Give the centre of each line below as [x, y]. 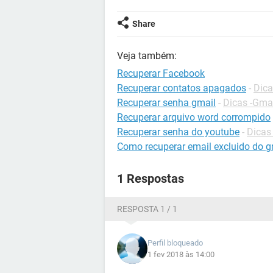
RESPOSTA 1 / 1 [147, 209]
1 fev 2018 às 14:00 [181, 254]
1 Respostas [151, 179]
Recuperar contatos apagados [182, 88]
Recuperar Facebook [161, 73]
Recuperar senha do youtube [178, 132]
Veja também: [147, 56]
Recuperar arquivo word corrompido [194, 117]
